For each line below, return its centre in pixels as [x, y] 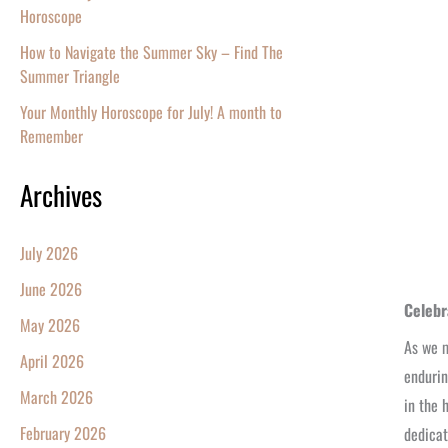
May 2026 [50, 325]
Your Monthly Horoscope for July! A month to [151, 112]
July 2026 [49, 253]
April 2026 [52, 361]
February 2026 [63, 433]
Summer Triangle [70, 76]
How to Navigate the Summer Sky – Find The [151, 52]
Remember [51, 136]
